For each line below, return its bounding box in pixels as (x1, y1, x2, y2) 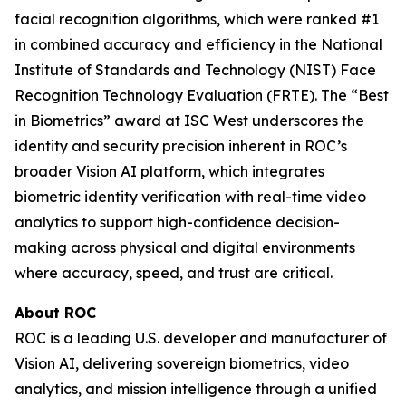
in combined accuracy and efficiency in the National (14, 35, 382, 53)
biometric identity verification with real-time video (14, 188, 366, 206)
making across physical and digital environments (14, 238, 355, 256)
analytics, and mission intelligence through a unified (14, 380, 377, 398)
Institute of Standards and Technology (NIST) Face (14, 61, 376, 79)
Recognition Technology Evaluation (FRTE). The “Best (14, 86, 389, 104)
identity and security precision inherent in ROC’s (14, 137, 347, 155)
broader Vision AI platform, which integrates (14, 162, 324, 180)
